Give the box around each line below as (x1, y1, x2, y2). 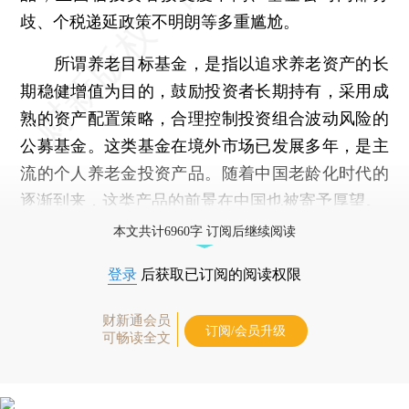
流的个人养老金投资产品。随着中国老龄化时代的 (20, 163, 389, 183)
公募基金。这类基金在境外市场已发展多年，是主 (20, 135, 389, 155)
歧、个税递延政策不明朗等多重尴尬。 (20, 11, 300, 31)
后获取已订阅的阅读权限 (137, 266, 301, 282)
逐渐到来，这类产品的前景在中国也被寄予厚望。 (20, 190, 383, 210)
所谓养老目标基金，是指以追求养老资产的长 (20, 53, 389, 73)
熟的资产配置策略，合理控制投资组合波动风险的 (20, 108, 389, 128)
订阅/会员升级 (205, 323, 286, 338)
